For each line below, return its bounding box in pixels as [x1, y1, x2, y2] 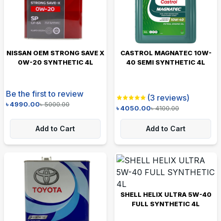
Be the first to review [6, 88, 83, 99]
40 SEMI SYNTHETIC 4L [126, 58, 205, 66]
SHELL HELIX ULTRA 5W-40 [120, 190, 212, 198]
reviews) [155, 92, 189, 103]
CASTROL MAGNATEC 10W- [120, 48, 212, 57]
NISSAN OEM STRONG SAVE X [6, 48, 105, 57]
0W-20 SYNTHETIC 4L [17, 58, 93, 66]
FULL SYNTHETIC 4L [132, 199, 200, 208]
